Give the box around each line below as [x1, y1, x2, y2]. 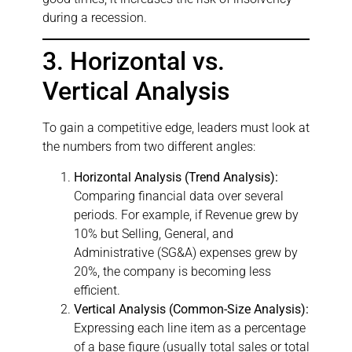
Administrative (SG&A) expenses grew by [74, 244, 298, 260]
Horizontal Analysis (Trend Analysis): [74, 169, 278, 185]
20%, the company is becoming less [74, 263, 271, 279]
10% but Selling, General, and [74, 225, 233, 241]
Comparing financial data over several [74, 188, 284, 203]
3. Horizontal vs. [42, 46, 225, 77]
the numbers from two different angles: [42, 139, 255, 155]
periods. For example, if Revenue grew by [74, 207, 299, 222]
